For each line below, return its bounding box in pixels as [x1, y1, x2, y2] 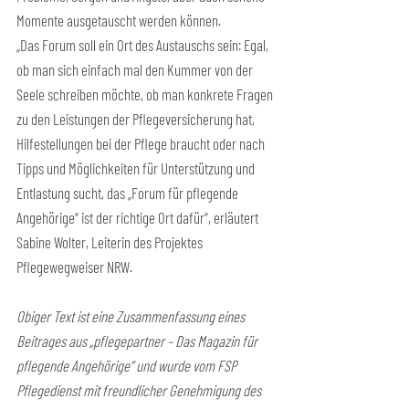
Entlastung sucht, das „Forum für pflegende [16, 184, 241, 202]
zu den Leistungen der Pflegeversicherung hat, [16, 110, 257, 128]
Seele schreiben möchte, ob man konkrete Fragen [16, 85, 276, 103]
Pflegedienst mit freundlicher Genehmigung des [16, 381, 264, 399]
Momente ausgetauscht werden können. [16, 11, 221, 29]
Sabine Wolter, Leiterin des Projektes [16, 233, 205, 251]
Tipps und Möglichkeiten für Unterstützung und [16, 159, 257, 177]
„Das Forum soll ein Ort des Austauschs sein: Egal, [16, 36, 271, 54]
